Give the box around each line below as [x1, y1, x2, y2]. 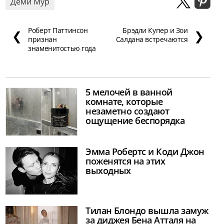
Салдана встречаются [115, 34, 188, 44]
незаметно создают [85, 105, 169, 117]
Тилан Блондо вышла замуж [85, 204, 208, 217]
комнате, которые [85, 95, 163, 108]
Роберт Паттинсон [28, 25, 88, 35]
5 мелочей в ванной [85, 86, 172, 98]
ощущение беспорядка [85, 114, 185, 127]
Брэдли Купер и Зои [122, 25, 188, 35]
